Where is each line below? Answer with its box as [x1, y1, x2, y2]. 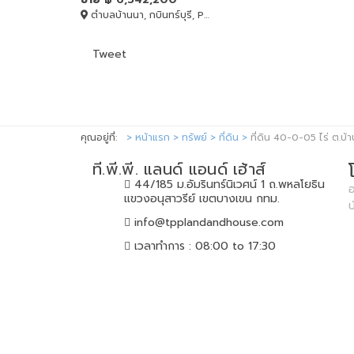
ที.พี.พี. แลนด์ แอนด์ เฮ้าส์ [92, 156, 266, 181]
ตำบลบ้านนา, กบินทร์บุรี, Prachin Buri [88, 7, 204, 22]
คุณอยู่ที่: [81, 130, 123, 145]
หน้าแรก [135, 130, 170, 145]
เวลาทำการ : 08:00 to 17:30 [134, 237, 276, 254]
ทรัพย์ [182, 130, 207, 145]
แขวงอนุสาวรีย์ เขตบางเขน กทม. [124, 190, 280, 207]
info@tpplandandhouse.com [134, 213, 284, 231]
